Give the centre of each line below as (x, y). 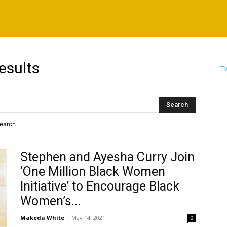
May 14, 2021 (88, 218)
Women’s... (50, 201)
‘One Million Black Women (93, 172)
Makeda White (42, 218)
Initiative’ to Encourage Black (100, 186)
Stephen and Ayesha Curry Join (107, 157)
